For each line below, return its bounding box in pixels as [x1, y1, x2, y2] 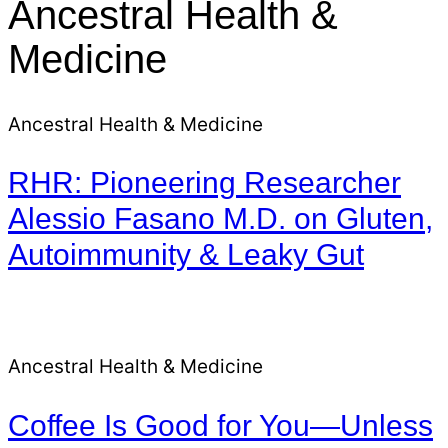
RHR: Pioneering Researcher [8, 166, 401, 200]
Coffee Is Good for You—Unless [8, 409, 433, 443]
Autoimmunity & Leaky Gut [8, 238, 364, 272]
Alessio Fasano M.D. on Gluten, [8, 202, 433, 236]
